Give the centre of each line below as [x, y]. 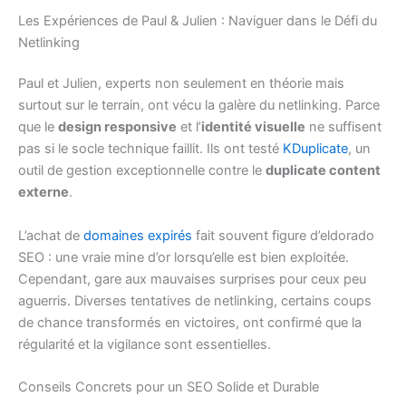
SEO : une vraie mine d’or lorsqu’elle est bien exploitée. [184, 257]
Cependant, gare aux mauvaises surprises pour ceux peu [192, 279]
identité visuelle [253, 127]
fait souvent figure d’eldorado [283, 235]
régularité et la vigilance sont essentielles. [145, 344]
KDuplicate [315, 149]
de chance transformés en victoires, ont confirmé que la [190, 322]
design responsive [117, 127]
